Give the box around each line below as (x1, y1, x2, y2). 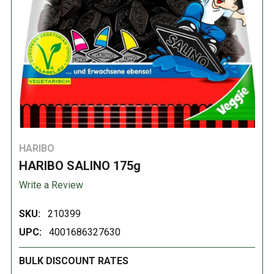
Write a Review (19, 179, 83, 191)
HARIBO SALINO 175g (19, 158, 141, 173)
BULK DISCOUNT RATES (19, 255, 128, 267)
